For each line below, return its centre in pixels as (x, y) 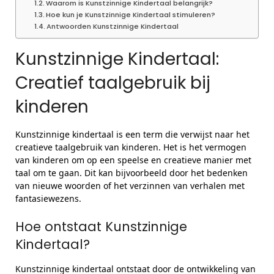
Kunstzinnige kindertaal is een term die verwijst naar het (132, 134)
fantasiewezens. (48, 198)
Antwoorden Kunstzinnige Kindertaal (113, 26)
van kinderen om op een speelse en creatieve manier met (133, 160)
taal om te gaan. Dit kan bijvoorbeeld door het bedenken (131, 173)
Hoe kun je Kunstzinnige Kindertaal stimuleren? (131, 15)
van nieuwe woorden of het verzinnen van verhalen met (130, 186)
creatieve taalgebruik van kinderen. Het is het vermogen (131, 147)
